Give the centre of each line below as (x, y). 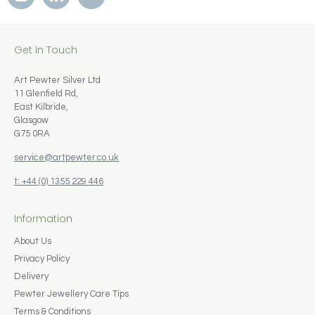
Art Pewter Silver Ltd (57, 80)
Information (43, 219)
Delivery (31, 276)
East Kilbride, (41, 107)
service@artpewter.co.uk (66, 157)
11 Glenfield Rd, (46, 94)
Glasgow (31, 120)
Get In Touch (46, 50)
